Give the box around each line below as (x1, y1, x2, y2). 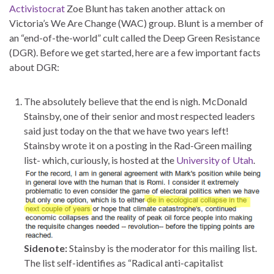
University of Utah (176, 154, 253, 166)
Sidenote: (24, 242, 67, 254)
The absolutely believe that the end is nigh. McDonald (24, 95, 247, 107)
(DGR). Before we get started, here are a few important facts (9, 46, 261, 58)
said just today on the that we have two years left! (24, 124, 229, 136)
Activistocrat (9, 2, 65, 14)
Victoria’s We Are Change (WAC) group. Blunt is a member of (9, 17, 264, 29)
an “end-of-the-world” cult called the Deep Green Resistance (9, 31, 260, 43)
